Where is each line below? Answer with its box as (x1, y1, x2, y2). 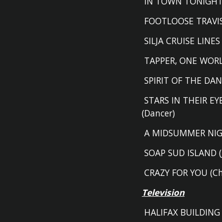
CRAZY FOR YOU (142, 166, 208, 178)
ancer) (150, 107, 175, 119)
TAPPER (142, 55, 175, 66)
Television (142, 186, 185, 198)
